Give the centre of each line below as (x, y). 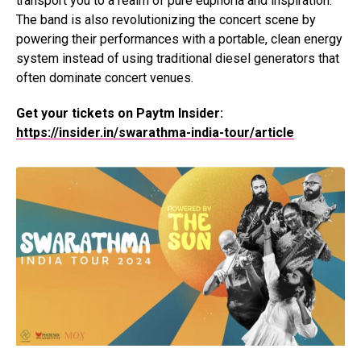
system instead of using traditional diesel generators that (178, 59)
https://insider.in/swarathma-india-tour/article (155, 133)
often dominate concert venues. (105, 78)
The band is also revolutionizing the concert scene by (166, 20)
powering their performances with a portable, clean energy (179, 39)
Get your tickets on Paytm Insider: (120, 114)
